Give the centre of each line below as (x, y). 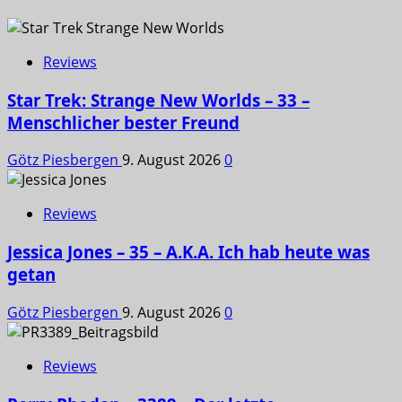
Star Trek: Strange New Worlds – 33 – (158, 100)
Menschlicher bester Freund (123, 122)
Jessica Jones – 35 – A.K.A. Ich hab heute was (188, 252)
